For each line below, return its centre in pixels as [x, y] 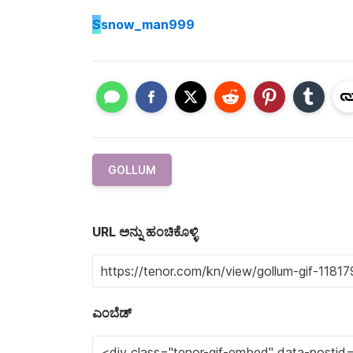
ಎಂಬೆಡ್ [112, 312]
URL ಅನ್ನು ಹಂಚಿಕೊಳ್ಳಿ [145, 231]
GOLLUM [132, 169]
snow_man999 [148, 25]
